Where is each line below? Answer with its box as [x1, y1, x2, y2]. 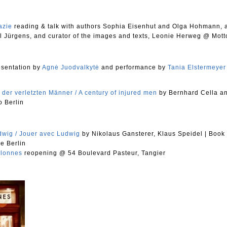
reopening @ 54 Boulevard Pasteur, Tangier [22, 149, 166, 157]
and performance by [99, 64, 168, 71]
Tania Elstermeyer [168, 64, 226, 71]
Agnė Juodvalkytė [42, 64, 99, 71]
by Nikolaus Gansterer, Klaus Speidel [80, 130, 205, 137]
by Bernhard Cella [157, 89, 220, 96]
